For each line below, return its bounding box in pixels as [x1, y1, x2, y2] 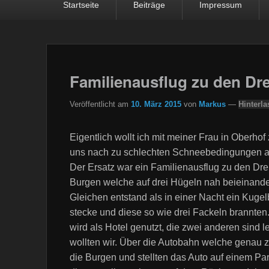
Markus [199, 99, 226, 109]
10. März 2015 [131, 99, 181, 109]
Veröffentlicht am [70, 99, 128, 109]
